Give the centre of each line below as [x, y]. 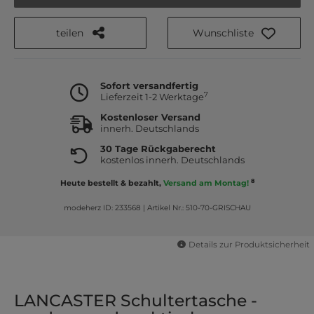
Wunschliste [223, 33]
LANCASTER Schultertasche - [135, 301]
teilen [69, 33]
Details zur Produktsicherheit [249, 244]
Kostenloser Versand [150, 117]
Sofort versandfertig [149, 86]
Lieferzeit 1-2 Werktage [152, 97]
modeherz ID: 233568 [102, 207]
